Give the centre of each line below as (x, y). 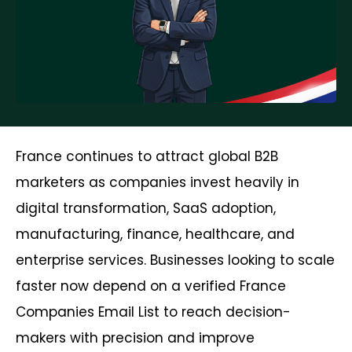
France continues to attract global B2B (147, 157)
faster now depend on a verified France (151, 286)
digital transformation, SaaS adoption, (146, 209)
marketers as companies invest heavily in (158, 183)
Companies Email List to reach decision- (153, 312)
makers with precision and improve (135, 338)
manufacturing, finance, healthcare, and (155, 235)
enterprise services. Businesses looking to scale (175, 260)
